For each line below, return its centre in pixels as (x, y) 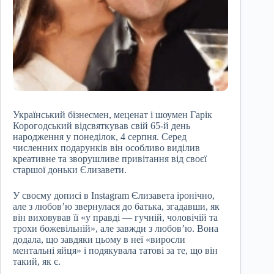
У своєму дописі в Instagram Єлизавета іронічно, (114, 196)
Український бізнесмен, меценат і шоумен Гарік (113, 115)
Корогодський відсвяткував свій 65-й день (102, 126)
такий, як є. (37, 262)
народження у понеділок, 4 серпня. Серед (100, 137)
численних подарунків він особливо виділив (106, 148)
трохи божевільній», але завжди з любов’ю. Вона (116, 229)
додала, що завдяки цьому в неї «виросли (99, 240)
